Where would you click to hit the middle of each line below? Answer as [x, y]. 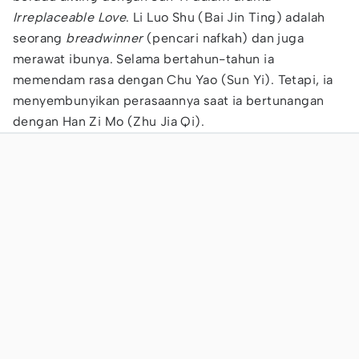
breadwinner [105, 38]
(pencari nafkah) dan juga [224, 38]
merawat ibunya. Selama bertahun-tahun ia [143, 59]
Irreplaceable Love [70, 17]
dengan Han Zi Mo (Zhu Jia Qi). [109, 121]
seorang [40, 38]
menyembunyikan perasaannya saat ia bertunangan [169, 101]
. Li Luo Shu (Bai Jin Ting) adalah [226, 17]
